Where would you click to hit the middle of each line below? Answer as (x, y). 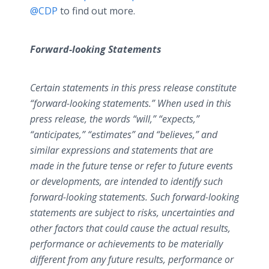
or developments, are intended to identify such (126, 181)
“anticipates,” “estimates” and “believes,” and (124, 134)
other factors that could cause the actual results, (130, 228)
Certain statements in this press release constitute (133, 88)
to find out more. (96, 11)
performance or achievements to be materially (126, 244)
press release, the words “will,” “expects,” (115, 119)
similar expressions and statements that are (122, 150)
